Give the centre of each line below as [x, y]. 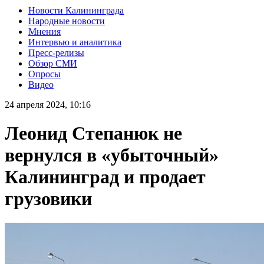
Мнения [44, 31]
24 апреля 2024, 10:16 [48, 104]
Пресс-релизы [56, 52]
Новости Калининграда [76, 10]
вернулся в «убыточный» [112, 155]
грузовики [48, 199]
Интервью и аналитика [75, 42]
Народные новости [67, 21]
